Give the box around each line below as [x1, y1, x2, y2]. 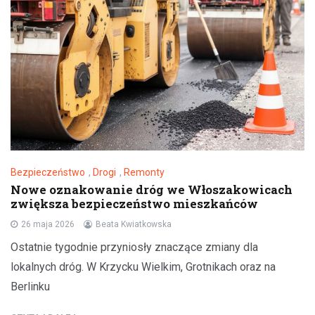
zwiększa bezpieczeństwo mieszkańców [11, 195, 258, 212]
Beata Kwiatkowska [96, 219, 172, 230]
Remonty [124, 167, 165, 179]
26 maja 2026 [21, 219, 75, 230]
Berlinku [11, 280, 50, 294]
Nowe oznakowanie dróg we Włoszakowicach [11, 181, 292, 198]
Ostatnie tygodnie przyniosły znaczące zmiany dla [11, 240, 258, 255]
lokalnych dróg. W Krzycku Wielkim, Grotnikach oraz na [11, 260, 276, 274]
